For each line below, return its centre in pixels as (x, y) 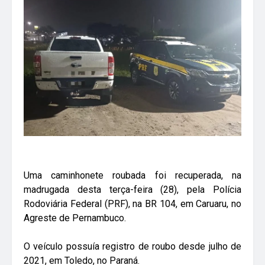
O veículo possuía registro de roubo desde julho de (132, 247)
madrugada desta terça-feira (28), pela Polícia (132, 190)
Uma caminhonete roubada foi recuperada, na (132, 176)
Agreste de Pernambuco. (75, 218)
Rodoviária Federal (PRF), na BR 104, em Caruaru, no (132, 204)
